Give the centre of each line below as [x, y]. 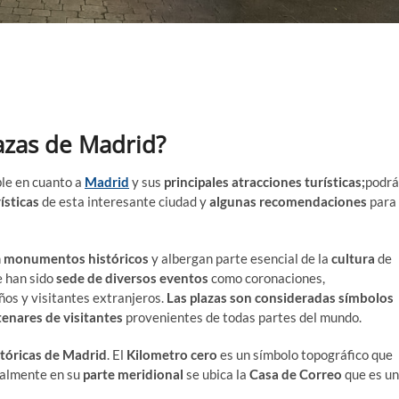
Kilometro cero [172, 355]
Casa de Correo [296, 375]
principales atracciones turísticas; [265, 182]
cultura [353, 259]
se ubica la [216, 375]
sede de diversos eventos [132, 278]
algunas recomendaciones [288, 202]
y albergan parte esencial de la [240, 259]
